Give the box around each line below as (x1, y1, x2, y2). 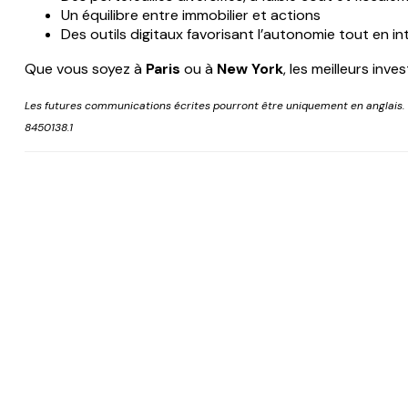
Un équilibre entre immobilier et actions (60, 5, 321, 25)
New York (216, 59, 283, 79)
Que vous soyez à (24, 59, 146, 79)
